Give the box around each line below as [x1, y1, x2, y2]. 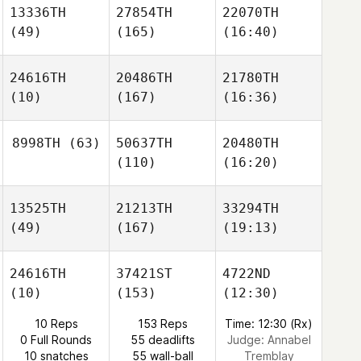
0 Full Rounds [20, 333, 92, 346]
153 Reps [137, 317, 188, 330]
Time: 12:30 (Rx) [225, 317, 313, 330]
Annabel [267, 333, 311, 346]
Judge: [226, 333, 268, 346]
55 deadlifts [130, 333, 195, 346]
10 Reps [34, 317, 78, 330]
